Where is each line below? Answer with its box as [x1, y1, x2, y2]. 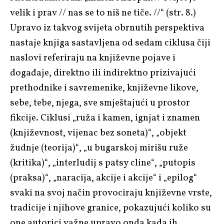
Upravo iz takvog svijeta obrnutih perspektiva [10, 21, 204, 34]
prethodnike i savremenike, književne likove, [10, 81, 198, 94]
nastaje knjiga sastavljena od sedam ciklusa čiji [10, 36, 210, 49]
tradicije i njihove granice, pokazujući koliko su [10, 201, 211, 214]
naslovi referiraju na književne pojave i [10, 51, 175, 64]
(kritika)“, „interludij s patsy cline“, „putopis [10, 156, 195, 169]
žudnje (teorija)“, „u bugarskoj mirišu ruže [10, 141, 188, 154]
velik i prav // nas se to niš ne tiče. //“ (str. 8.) [10, 6, 196, 19]
